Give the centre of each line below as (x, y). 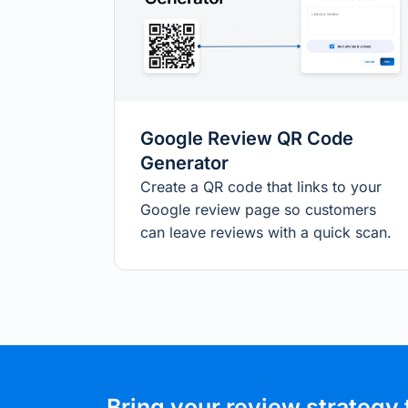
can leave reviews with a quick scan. (266, 233)
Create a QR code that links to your (261, 187)
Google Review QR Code (247, 139)
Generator (184, 163)
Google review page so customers (258, 210)
